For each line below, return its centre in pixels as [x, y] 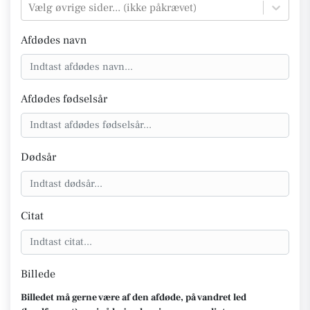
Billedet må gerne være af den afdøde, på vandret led [134, 298]
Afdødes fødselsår [64, 99]
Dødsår [38, 157]
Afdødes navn [54, 40]
